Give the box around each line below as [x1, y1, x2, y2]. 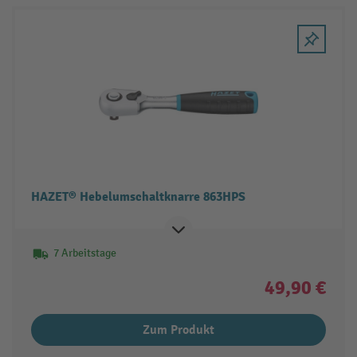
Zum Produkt [143, 322, 214, 339]
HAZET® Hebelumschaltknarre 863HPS [30, 189, 245, 206]
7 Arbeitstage [53, 246, 116, 261]
